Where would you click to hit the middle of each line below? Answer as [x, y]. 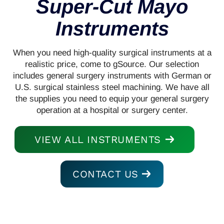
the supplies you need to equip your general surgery [112, 98]
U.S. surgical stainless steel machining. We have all [112, 87]
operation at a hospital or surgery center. [112, 110]
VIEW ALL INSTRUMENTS [98, 139]
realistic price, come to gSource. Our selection [112, 64]
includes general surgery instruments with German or [112, 75]
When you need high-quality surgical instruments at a [112, 52]
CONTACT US [105, 174]
